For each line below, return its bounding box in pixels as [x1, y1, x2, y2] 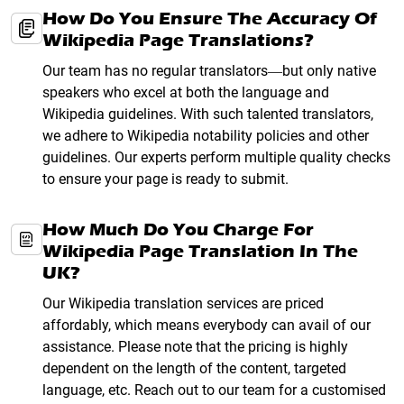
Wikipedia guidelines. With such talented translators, [42, 106, 373, 124]
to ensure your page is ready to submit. [42, 170, 289, 188]
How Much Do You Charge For [42, 219, 314, 241]
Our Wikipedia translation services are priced [42, 295, 324, 313]
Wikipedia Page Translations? [42, 30, 313, 51]
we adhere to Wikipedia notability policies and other [42, 127, 369, 145]
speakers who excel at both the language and [42, 84, 329, 102]
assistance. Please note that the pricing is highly [42, 338, 348, 356]
